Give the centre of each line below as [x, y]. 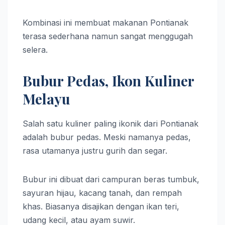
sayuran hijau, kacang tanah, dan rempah [102, 193]
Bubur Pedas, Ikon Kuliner [108, 80]
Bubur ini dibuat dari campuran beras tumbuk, [111, 179]
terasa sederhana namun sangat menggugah [108, 36]
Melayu [46, 98]
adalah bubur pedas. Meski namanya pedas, [107, 137]
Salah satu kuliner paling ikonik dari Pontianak [110, 123]
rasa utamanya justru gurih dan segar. [95, 150]
